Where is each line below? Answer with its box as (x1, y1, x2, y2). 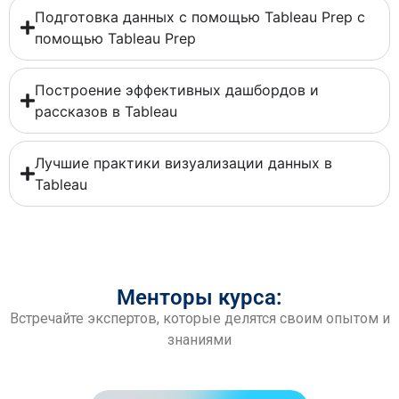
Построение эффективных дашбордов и (34, 80, 319, 99)
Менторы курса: (117, 284, 282, 310)
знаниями (167, 330, 232, 348)
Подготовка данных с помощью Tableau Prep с (34, 7, 365, 26)
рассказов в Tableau (34, 102, 177, 120)
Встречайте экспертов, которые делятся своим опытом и (9, 309, 390, 327)
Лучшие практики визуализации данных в (34, 153, 332, 172)
